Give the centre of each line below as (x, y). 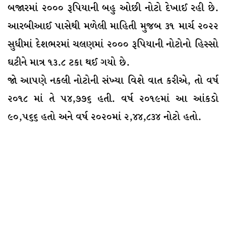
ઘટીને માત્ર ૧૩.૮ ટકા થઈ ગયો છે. (69, 63)
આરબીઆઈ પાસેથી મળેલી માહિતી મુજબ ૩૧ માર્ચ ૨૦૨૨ (113, 26)
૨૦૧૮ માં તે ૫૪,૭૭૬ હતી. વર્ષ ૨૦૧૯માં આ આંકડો (113, 99)
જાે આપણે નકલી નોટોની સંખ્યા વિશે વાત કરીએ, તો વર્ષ (113, 81)
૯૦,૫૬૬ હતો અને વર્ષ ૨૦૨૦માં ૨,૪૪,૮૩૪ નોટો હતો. (104, 117)
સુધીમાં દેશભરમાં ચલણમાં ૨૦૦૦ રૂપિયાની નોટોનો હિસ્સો (113, 44)
